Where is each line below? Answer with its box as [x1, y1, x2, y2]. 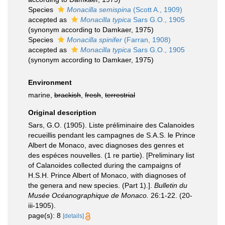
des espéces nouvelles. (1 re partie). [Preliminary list [28, 151, 194, 159]
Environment [28, 78, 72, 86]
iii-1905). [28, 201, 56, 209]
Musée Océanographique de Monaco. [28, 191, 149, 199]
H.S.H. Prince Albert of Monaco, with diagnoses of [28, 171, 186, 179]
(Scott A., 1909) [131, 6, 182, 14]
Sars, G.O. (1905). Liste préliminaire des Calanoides [28, 121, 194, 129]
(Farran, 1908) [122, 36, 171, 44]
